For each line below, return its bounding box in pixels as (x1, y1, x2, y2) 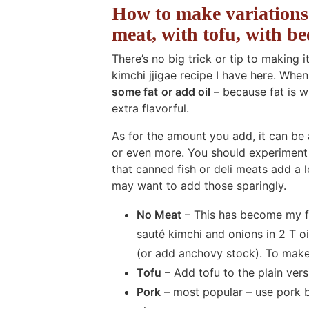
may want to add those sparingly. (112, 178, 286, 192)
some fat (112, 84, 158, 99)
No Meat (137, 207, 181, 221)
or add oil (161, 84, 210, 99)
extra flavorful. (112, 101, 189, 115)
